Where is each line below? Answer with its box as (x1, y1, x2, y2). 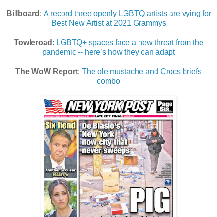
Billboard (6, 9, 40, 18)
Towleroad (14, 38, 52, 47)
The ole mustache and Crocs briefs (82, 67, 201, 76)
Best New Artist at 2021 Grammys (51, 19, 166, 28)
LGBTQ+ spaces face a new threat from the (56, 38, 203, 47)
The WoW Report (15, 67, 78, 76)
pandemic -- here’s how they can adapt (42, 48, 175, 57)
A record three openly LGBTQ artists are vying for (43, 9, 211, 18)
